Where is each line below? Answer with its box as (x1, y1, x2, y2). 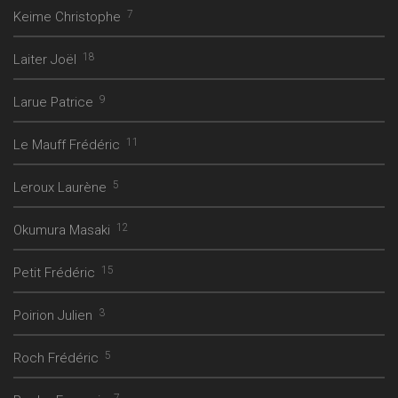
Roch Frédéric (13, 350, 99, 367)
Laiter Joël (13, 52, 76, 68)
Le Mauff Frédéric (13, 137, 120, 154)
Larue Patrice (13, 94, 93, 111)
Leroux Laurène (13, 179, 107, 196)
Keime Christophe (13, 9, 121, 26)
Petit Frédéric (13, 265, 95, 282)
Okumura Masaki (13, 222, 110, 239)
